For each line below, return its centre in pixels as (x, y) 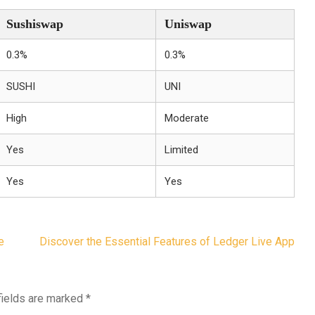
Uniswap (188, 24)
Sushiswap (35, 24)
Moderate (187, 118)
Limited (181, 150)
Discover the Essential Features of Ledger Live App (167, 242)
